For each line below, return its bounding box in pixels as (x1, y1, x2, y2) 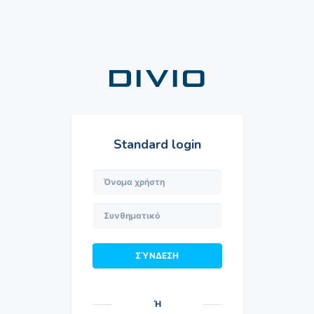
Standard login (113, 136, 201, 153)
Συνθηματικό (92, 203, 144, 214)
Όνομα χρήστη (92, 169, 151, 180)
